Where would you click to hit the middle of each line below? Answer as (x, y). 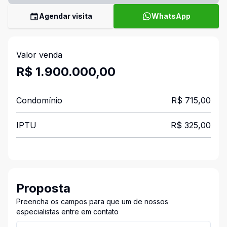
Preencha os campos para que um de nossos (92, 201)
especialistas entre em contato (67, 212)
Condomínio (39, 100)
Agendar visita (66, 16)
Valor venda (39, 55)
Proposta (43, 188)
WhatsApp (171, 16)
